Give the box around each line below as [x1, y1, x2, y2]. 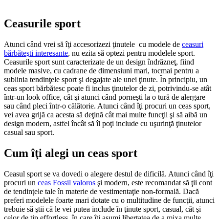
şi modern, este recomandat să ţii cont [95, 178, 212, 187]
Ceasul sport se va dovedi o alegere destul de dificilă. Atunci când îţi [4, 169, 214, 178]
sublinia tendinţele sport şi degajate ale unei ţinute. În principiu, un [4, 75, 207, 84]
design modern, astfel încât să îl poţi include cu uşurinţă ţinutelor [4, 119, 201, 128]
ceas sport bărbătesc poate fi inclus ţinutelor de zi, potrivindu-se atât [4, 84, 211, 92]
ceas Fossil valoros [38, 178, 95, 187]
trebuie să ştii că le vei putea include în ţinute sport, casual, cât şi [4, 204, 201, 213]
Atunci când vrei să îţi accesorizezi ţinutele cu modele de [4, 40, 182, 48]
